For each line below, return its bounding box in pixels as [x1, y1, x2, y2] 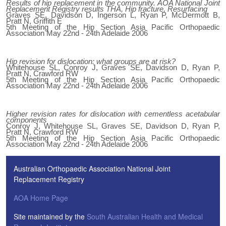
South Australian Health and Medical [87, 211, 203, 221]
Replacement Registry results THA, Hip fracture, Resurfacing [6, 5, 207, 13]
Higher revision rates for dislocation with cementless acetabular [6, 109, 220, 118]
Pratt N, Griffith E [6, 17, 62, 25]
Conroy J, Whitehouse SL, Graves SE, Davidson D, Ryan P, [6, 122, 220, 130]
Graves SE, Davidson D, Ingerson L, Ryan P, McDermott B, [6, 11, 220, 19]
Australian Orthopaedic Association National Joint [14, 163, 171, 174]
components [6, 116, 47, 124]
